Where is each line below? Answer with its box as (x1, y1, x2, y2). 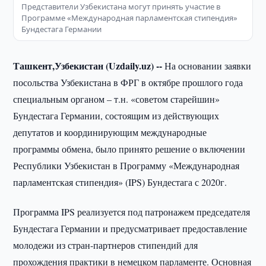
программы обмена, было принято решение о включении (13, 142, 246, 155)
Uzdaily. (109, 59, 142, 72)
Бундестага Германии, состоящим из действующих (13, 109, 220, 122)
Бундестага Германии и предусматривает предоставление (13, 222, 248, 235)
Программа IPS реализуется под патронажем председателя (13, 205, 251, 218)
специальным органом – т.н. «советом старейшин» (13, 93, 220, 105)
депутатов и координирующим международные (13, 126, 207, 138)
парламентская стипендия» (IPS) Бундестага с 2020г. (13, 176, 227, 188)
